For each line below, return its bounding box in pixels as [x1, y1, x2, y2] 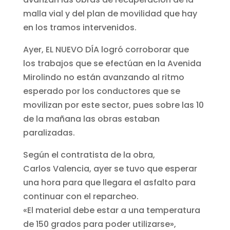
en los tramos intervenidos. [23, 21, 137, 33]
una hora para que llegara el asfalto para [23, 176, 196, 188]
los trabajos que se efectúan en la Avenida [23, 57, 201, 69]
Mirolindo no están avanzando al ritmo [23, 71, 184, 83]
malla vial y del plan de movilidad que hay [23, 7, 197, 20]
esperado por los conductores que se [23, 85, 180, 97]
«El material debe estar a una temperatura [23, 204, 200, 216]
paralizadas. [23, 126, 75, 139]
